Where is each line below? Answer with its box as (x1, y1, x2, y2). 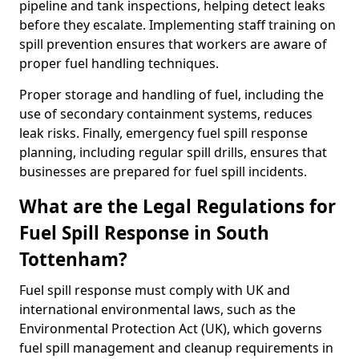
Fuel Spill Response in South (19, 220, 269, 245)
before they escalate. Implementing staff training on (19, 16, 336, 34)
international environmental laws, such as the (19, 301, 296, 318)
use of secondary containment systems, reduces (19, 105, 313, 123)
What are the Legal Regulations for (19, 194, 336, 219)
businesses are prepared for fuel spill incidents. (19, 163, 307, 180)
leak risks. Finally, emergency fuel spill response (19, 124, 308, 142)
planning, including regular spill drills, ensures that (19, 143, 327, 161)
